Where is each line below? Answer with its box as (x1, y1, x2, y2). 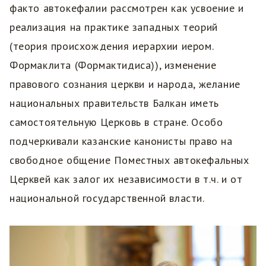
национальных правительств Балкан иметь (9, 96, 219, 110)
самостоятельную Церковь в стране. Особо (9, 115, 223, 129)
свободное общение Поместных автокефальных (9, 153, 249, 167)
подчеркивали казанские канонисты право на (9, 134, 233, 148)
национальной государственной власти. (9, 191, 208, 205)
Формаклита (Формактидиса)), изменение (9, 58, 217, 72)
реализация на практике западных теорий (9, 20, 218, 34)
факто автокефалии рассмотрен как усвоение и (9, 1, 244, 15)
